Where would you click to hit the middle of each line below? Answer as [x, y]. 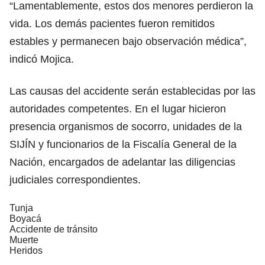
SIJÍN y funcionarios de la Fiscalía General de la [123, 144]
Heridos [26, 250]
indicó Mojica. [42, 59]
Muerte [24, 240]
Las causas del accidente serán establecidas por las [132, 91]
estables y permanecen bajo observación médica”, [128, 41]
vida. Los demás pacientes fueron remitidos [112, 23]
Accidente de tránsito [54, 229]
